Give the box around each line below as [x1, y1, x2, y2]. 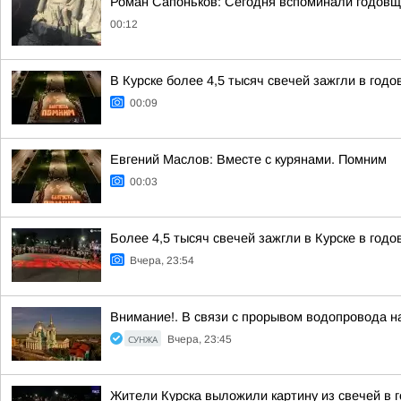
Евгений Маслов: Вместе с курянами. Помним [110, 152, 387, 166]
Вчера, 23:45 [167, 333, 232, 346]
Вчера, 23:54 [130, 254, 194, 267]
